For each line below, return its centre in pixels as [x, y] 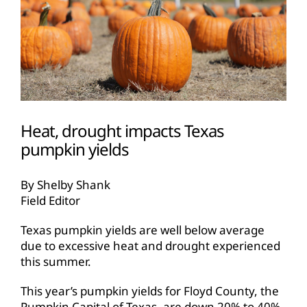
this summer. [56, 261]
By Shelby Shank [65, 184]
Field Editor [50, 200]
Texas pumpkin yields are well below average [142, 230]
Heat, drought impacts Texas [122, 131]
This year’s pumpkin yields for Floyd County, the [149, 291]
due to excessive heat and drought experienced [150, 245]
